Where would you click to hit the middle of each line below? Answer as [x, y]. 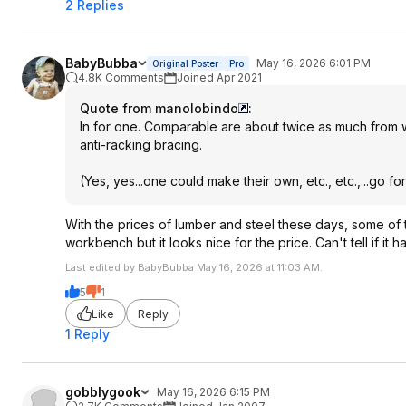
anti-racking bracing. [141, 145]
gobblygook [103, 392]
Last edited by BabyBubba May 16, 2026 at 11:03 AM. [194, 267]
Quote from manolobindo [159, 108]
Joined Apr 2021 [219, 77]
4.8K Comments [121, 77]
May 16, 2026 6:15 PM [213, 392]
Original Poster [185, 63]
